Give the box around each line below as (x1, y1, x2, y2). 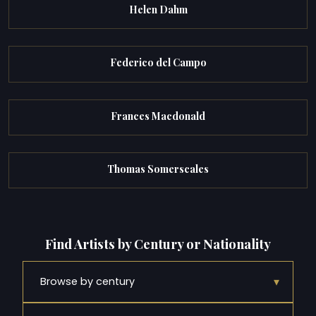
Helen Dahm (128, 3, 188, 17)
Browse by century (40, 274, 135, 288)
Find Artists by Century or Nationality (45, 234, 271, 253)
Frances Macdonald (111, 109, 205, 123)
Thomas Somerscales (107, 162, 209, 176)
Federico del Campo (109, 56, 207, 70)
